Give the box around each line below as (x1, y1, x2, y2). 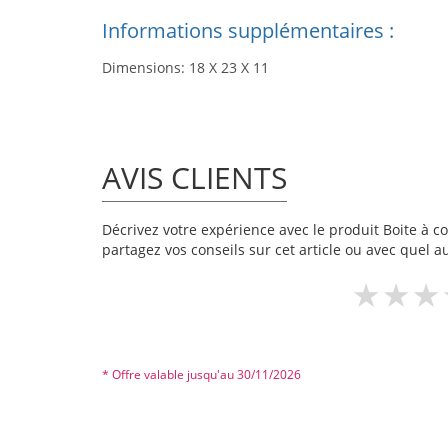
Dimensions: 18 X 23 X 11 (102, 58, 269, 77)
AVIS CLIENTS (102, 157, 287, 198)
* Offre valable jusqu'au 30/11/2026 (102, 366, 301, 383)
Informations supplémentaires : (102, 17, 394, 44)
